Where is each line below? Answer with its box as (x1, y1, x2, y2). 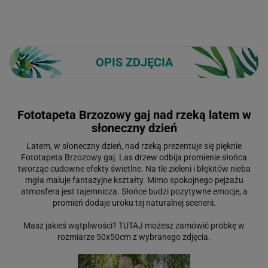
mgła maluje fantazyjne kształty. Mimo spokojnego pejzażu (25, 175, 243, 185)
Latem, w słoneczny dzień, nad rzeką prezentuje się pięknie (26, 141, 242, 151)
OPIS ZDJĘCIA (95, 54, 173, 69)
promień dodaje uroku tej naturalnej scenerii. (52, 197, 216, 208)
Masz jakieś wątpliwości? (23, 220, 118, 230)
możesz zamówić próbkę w (143, 220, 245, 230)
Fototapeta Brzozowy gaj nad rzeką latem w (17, 107, 251, 122)
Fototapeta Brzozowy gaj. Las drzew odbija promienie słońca (21, 152, 247, 162)
